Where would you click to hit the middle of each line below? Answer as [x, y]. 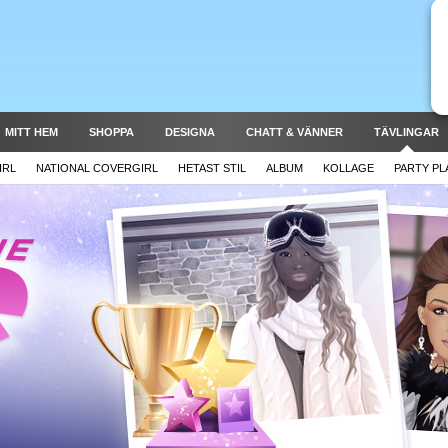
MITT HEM [31, 132]
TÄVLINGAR [406, 132]
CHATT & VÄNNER [294, 132]
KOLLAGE [348, 168]
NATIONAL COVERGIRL [96, 168]
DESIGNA [190, 132]
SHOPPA [111, 132]
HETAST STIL [211, 168]
